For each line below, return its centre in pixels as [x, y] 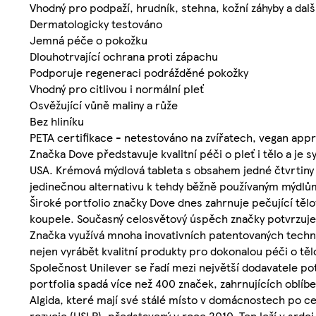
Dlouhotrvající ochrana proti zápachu [124, 56]
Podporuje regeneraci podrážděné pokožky [139, 73]
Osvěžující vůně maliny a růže [104, 105]
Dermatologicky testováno [96, 24]
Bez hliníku [57, 121]
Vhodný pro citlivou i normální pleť [117, 89]
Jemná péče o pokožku [89, 40]
